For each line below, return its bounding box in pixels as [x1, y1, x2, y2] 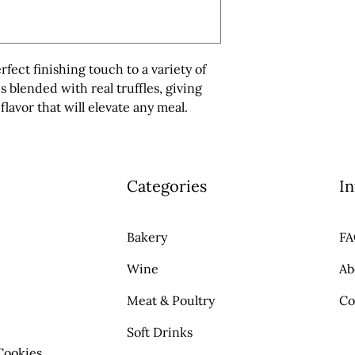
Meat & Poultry [126, 292, 215, 308]
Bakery [126, 229, 167, 245]
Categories [126, 176, 207, 196]
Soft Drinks [126, 324, 193, 340]
